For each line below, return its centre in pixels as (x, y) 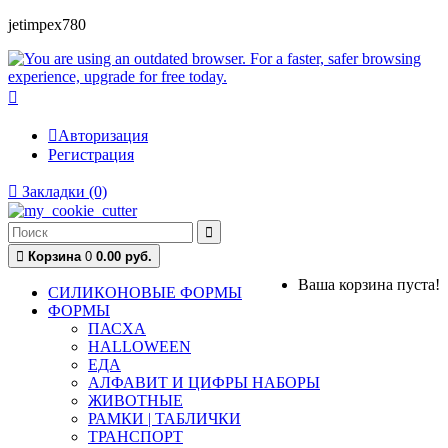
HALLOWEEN (139, 346)
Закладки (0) (62, 191)
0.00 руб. (124, 256)
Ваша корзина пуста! (369, 284)
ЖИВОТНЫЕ (135, 400)
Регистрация (91, 154)
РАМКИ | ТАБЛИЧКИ (164, 418)
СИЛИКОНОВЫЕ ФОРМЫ (145, 292)
